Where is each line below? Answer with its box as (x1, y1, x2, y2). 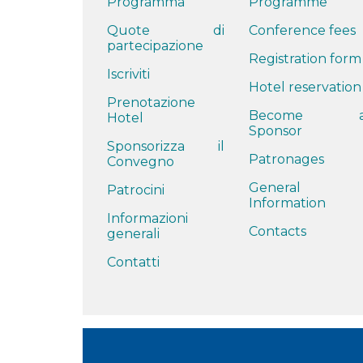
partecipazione (107, 37, 203, 53)
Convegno (107, 153, 174, 169)
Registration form (249, 50, 361, 66)
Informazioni (107, 210, 188, 226)
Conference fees (249, 22, 356, 38)
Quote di (107, 22, 224, 38)
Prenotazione (107, 94, 195, 110)
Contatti (107, 254, 160, 270)
